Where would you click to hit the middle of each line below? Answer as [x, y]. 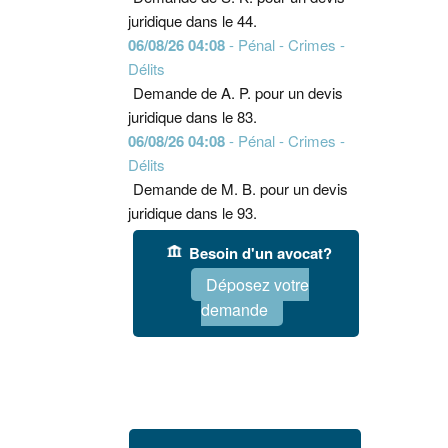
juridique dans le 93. [192, 212]
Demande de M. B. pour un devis [240, 188]
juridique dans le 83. [192, 116]
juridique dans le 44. [192, 20]
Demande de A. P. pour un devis [237, 92]
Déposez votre [257, 285]
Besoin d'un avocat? [261, 252]
